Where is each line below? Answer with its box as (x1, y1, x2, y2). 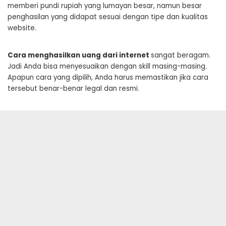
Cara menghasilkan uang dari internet (8, 50, 151, 60)
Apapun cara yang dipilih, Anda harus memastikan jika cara (8, 72, 208, 82)
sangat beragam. (151, 50, 210, 60)
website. (8, 23, 36, 33)
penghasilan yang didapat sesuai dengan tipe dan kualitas (8, 12, 208, 22)
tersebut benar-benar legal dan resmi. (8, 83, 139, 93)
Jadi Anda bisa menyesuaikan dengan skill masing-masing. (8, 61, 207, 71)
